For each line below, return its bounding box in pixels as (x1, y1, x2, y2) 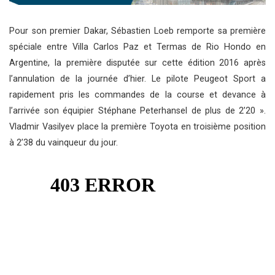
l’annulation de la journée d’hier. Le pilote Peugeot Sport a (9, 74, 266, 85)
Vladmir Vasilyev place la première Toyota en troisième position (9, 122, 266, 133)
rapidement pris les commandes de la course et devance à (9, 90, 266, 101)
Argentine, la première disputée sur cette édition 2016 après (9, 58, 266, 69)
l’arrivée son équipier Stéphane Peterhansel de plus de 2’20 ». (9, 106, 266, 117)
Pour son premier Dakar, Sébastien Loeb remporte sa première (9, 26, 266, 37)
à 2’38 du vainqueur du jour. (9, 137, 118, 149)
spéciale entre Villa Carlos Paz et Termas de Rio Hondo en (9, 42, 266, 53)
